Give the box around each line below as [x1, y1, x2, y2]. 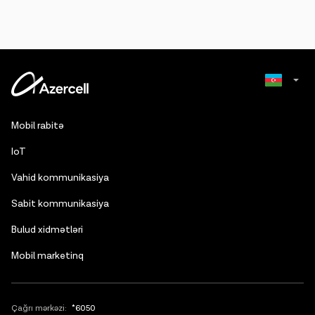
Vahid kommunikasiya [11, 172, 109, 184]
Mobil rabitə [11, 120, 64, 132]
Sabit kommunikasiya [11, 198, 109, 210]
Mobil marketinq [11, 250, 84, 262]
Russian [253, 109, 288, 122]
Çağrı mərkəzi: [11, 303, 67, 314]
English [253, 137, 285, 150]
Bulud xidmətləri [11, 224, 83, 236]
